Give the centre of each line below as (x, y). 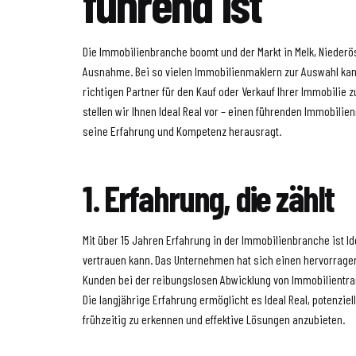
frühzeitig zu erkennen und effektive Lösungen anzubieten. (214, 319)
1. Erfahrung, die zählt (209, 197)
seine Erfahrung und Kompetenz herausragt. (182, 131)
